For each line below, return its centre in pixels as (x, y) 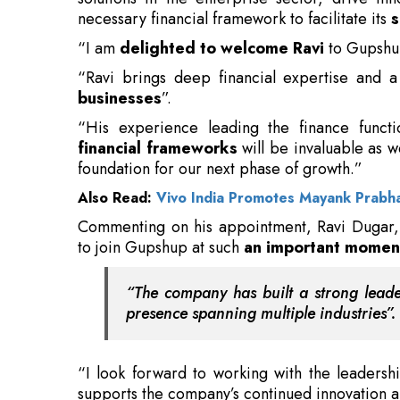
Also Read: (117, 104)
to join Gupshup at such (161, 153)
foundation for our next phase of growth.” (220, 75)
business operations (154, 370)
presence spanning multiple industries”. (261, 219)
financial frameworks (158, 54)
